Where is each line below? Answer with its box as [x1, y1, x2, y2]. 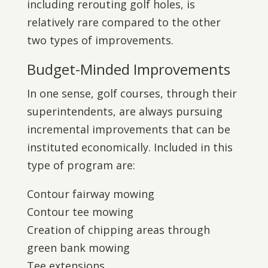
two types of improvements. [26, 33, 173, 47]
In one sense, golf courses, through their [26, 86, 237, 100]
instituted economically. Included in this [26, 140, 233, 154]
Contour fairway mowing [26, 187, 154, 201]
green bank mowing [26, 240, 130, 255]
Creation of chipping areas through [26, 223, 210, 237]
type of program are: [26, 158, 135, 172]
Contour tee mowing [26, 205, 133, 219]
